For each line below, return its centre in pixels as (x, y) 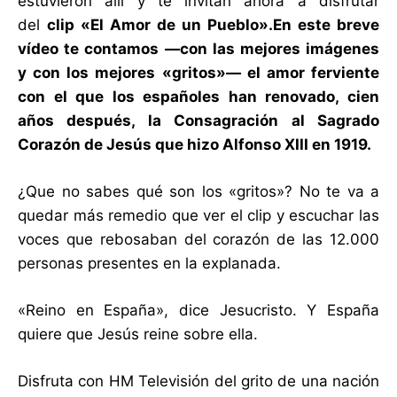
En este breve (326, 25)
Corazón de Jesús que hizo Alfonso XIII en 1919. (195, 145)
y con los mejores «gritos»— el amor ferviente (198, 73)
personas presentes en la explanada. (149, 264)
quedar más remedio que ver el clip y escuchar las (198, 216)
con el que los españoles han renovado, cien (198, 97)
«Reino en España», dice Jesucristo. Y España (198, 311)
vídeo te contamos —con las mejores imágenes (198, 49)
